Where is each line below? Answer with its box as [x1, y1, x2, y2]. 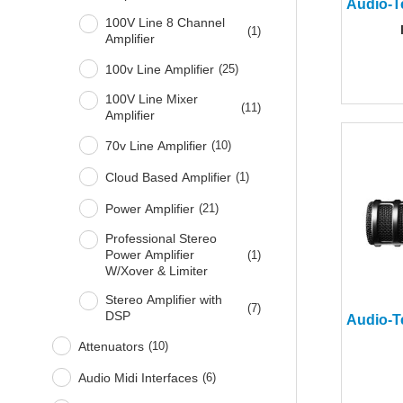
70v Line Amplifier [105, 138, 208, 153]
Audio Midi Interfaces [78, 370, 199, 385]
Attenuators [78, 338, 145, 354]
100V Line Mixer [105, 92, 199, 107]
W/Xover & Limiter [105, 264, 209, 279]
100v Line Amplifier [105, 61, 215, 76]
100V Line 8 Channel [105, 15, 226, 31]
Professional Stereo [105, 231, 218, 246]
